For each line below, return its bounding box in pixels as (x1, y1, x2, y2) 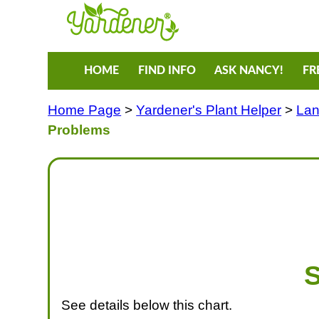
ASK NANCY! (214, 65, 284, 77)
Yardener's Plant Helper (136, 102, 282, 117)
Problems (48, 122, 111, 137)
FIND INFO (137, 65, 196, 77)
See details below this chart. (61, 297, 233, 313)
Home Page (48, 102, 122, 117)
